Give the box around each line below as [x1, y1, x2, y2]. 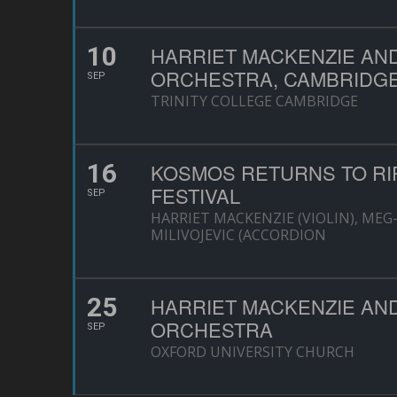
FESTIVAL [151, 182, 240, 209]
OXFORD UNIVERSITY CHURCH [151, 342, 354, 362]
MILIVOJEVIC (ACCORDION [151, 225, 326, 245]
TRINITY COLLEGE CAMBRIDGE [151, 91, 358, 111]
